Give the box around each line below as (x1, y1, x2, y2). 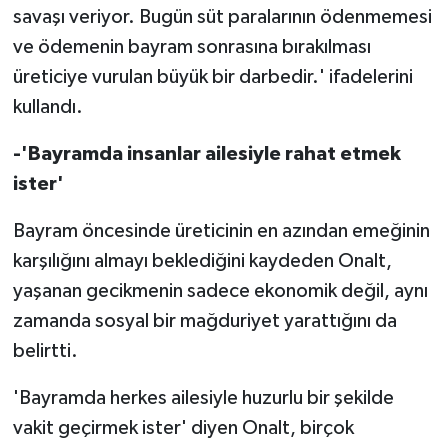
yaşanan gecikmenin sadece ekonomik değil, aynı (12, 280, 428, 301)
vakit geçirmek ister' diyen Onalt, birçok (12, 417, 354, 438)
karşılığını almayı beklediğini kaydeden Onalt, (12, 250, 392, 271)
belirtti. (12, 340, 78, 361)
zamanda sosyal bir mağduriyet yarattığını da (12, 310, 397, 331)
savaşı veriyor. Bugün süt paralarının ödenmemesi (12, 6, 432, 27)
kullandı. (12, 96, 83, 117)
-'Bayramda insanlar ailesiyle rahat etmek (12, 143, 401, 164)
